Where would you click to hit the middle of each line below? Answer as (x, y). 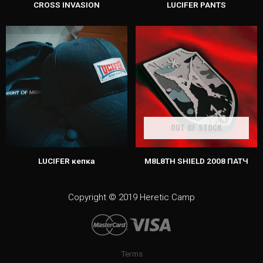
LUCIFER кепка (67, 161)
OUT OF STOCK (196, 127)
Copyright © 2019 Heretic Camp (131, 198)
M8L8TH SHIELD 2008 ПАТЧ (196, 161)
